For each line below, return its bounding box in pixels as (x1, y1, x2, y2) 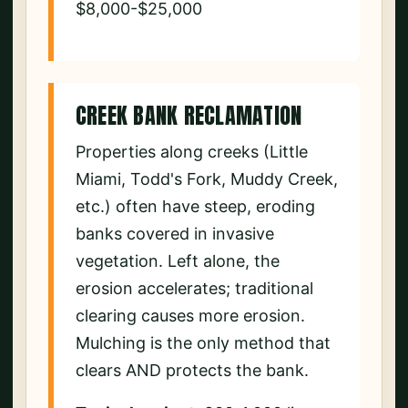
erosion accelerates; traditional (76, 278, 313, 298)
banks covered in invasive (76, 223, 274, 243)
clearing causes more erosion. (76, 305, 305, 325)
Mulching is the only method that (76, 332, 331, 352)
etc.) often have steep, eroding (76, 196, 315, 216)
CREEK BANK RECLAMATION (76, 98, 302, 132)
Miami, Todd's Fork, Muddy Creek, (76, 168, 338, 189)
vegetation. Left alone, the (76, 250, 280, 270)
